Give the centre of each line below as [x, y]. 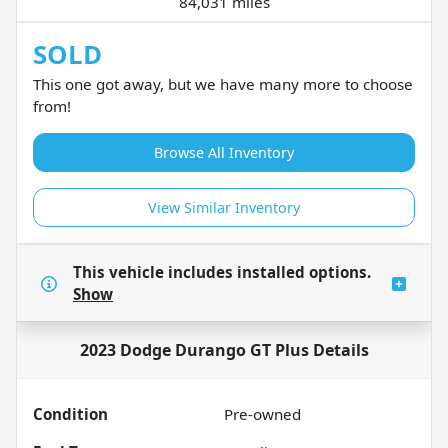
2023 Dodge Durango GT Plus [194, 349]
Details [338, 349]
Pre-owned [262, 413]
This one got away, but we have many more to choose [223, 83]
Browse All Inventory [224, 152]
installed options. [304, 271]
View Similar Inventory [224, 207]
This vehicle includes [155, 271]
